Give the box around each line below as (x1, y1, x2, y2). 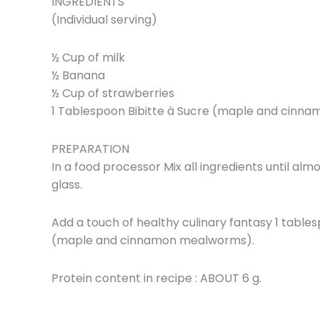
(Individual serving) (51, 11, 157, 28)
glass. (51, 176, 82, 193)
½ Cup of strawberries (51, 84, 174, 101)
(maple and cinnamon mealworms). (51, 231, 254, 249)
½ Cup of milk (51, 49, 125, 66)
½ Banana (51, 66, 105, 84)
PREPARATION (51, 140, 129, 157)
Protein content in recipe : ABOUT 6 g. (51, 269, 261, 286)
